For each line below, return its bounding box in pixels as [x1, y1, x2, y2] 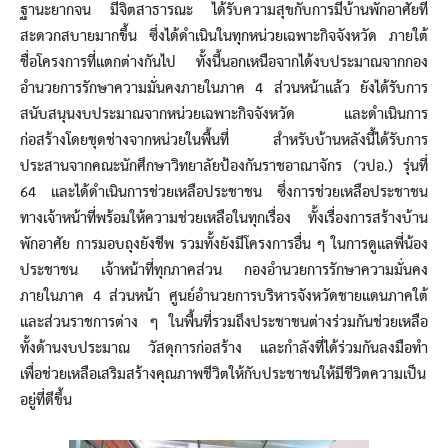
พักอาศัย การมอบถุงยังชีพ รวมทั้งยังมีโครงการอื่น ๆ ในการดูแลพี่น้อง [20, 230, 428, 259]
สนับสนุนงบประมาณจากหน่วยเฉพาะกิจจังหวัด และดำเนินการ [20, 100, 428, 129]
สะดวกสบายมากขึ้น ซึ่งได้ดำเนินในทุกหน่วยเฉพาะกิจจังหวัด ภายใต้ [20, 22, 428, 51]
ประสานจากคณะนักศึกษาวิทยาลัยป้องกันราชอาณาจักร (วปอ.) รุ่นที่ [20, 152, 428, 181]
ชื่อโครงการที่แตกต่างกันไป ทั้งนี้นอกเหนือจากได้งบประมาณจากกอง [20, 48, 428, 77]
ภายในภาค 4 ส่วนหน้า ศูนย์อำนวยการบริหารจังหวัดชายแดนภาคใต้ [20, 282, 428, 311]
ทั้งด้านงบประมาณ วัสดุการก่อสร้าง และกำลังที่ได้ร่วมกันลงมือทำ [20, 334, 428, 363]
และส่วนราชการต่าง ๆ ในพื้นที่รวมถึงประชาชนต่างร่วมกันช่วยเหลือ [20, 308, 428, 337]
